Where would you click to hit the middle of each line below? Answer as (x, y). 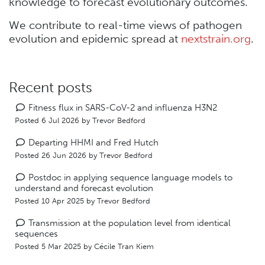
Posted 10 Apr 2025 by (56, 201)
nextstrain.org (216, 39)
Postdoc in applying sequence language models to (130, 178)
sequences (36, 234)
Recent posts (51, 88)
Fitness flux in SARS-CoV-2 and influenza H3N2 (122, 108)
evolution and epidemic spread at (95, 39)
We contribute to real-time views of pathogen (125, 25)
